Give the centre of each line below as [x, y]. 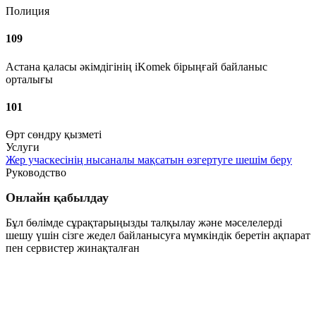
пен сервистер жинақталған [73, 248]
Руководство [36, 173]
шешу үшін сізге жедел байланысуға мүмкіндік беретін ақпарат [158, 236]
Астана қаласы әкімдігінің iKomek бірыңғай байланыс [136, 66]
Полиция [28, 11]
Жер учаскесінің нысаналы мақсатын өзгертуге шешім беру [149, 160]
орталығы [29, 79]
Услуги [23, 147]
